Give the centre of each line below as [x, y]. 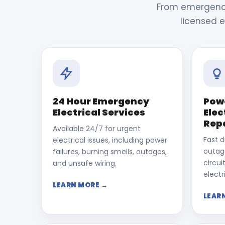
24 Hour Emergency [101, 101]
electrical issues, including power [110, 140]
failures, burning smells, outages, [110, 152]
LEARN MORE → [80, 185]
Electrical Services [99, 112]
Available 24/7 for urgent [97, 129]
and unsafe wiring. [85, 163]
